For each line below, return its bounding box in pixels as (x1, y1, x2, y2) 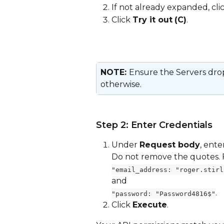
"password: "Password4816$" (111, 189, 215, 197)
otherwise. (100, 79, 141, 89)
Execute (132, 200, 167, 210)
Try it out (132, 14, 172, 24)
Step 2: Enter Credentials (96, 119, 212, 131)
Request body (139, 140, 200, 150)
